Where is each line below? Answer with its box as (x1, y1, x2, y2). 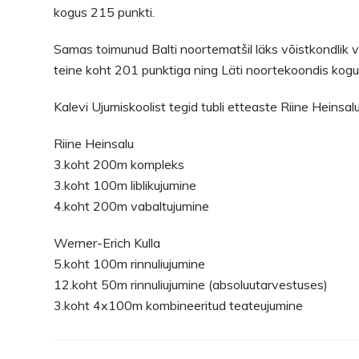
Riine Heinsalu (54, 135, 135, 151)
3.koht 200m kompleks (54, 155, 185, 172)
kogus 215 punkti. (54, 3, 155, 20)
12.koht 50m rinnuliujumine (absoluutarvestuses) (54, 276, 329, 292)
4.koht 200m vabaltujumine (54, 197, 210, 214)
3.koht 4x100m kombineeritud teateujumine (54, 296, 304, 313)
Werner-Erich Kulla (54, 234, 161, 251)
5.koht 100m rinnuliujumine (54, 255, 206, 272)
